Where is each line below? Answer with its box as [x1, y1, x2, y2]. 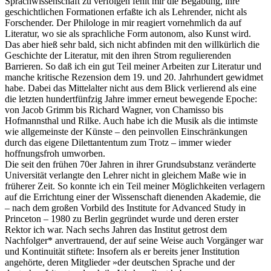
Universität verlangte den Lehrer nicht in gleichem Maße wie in [5, 169, 246, 180]
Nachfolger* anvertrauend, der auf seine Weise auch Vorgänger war [5, 235, 263, 246]
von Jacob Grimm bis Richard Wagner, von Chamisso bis [5, 104, 223, 115]
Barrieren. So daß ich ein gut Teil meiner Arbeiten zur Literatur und [5, 60, 261, 71]
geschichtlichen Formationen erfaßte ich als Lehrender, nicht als [5, 6, 247, 17]
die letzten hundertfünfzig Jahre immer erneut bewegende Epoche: [5, 93, 257, 104]
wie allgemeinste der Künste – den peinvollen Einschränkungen [5, 126, 247, 137]
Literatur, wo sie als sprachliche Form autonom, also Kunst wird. [5, 28, 251, 39]
